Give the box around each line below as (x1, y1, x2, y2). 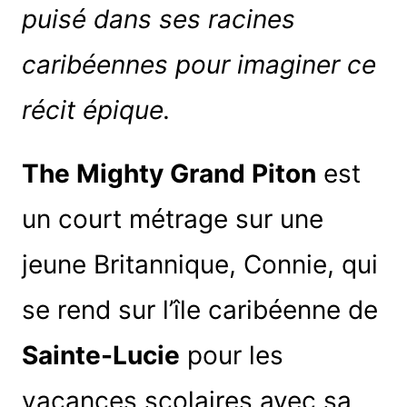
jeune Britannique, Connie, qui (21, 248, 378, 280)
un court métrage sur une (21, 203, 323, 234)
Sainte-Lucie (21, 339, 180, 371)
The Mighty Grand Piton (21, 157, 316, 189)
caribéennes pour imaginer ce (21, 48, 376, 80)
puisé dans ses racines (21, 3, 295, 35)
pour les (179, 339, 283, 371)
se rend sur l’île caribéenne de (21, 293, 378, 325)
